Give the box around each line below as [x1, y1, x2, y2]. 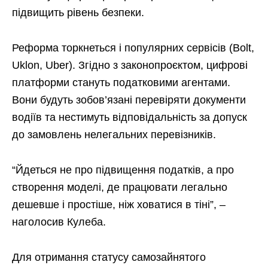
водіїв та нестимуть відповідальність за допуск [12, 111, 247, 123]
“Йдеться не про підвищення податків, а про [12, 163, 234, 176]
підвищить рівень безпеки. [12, 6, 144, 19]
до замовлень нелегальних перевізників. [12, 128, 216, 141]
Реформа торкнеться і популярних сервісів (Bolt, [12, 41, 254, 54]
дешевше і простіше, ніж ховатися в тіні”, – [12, 198, 226, 211]
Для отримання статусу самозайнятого [12, 251, 206, 263]
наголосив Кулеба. [12, 215, 106, 228]
